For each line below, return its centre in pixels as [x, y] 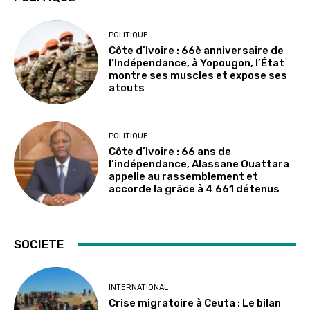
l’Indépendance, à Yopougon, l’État [197, 63]
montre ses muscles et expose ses [198, 75]
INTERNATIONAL [139, 288]
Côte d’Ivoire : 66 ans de [170, 152]
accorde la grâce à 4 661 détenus [194, 189]
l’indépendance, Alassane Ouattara [199, 164]
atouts [127, 88]
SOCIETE [39, 244]
